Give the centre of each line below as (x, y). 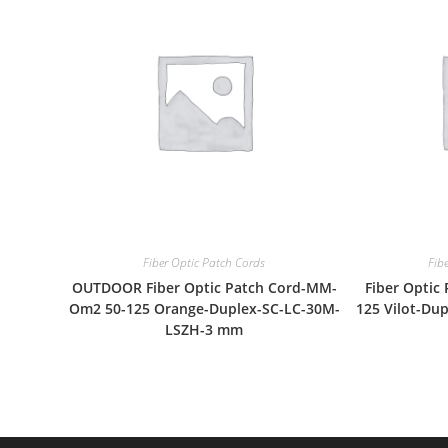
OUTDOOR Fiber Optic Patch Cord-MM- (204, 287)
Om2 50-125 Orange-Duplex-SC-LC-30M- (204, 308)
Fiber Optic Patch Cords (204, 262)
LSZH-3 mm (204, 329)
